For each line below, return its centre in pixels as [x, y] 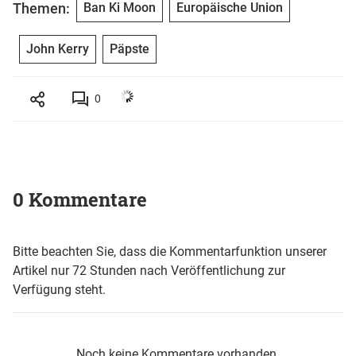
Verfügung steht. [59, 290]
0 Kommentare [80, 200]
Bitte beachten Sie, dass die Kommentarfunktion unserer [170, 252]
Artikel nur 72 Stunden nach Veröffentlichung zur [149, 271]
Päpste [130, 49]
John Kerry [58, 49]
